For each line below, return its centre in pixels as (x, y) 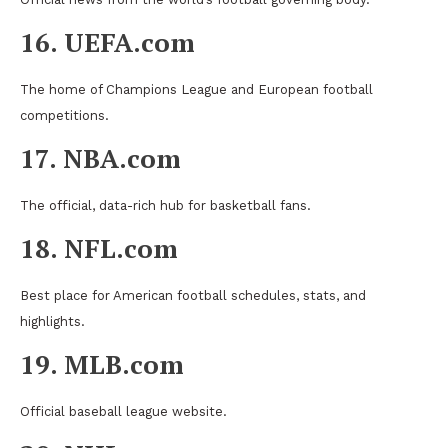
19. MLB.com (102, 363)
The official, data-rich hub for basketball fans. (165, 205)
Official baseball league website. (123, 411)
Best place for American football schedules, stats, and (193, 295)
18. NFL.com (99, 247)
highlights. (52, 321)
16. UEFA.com (107, 41)
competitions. (64, 115)
